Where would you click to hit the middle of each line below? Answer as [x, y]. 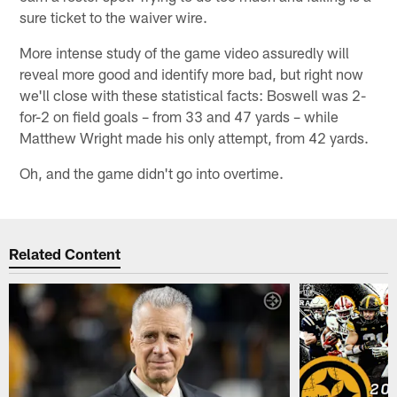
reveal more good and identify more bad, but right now [192, 73]
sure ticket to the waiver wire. [114, 16]
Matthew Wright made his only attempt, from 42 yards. [195, 137]
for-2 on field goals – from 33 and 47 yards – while [179, 116]
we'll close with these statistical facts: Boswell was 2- [193, 94]
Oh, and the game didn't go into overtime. [152, 172]
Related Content [65, 254]
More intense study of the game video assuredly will [185, 52]
